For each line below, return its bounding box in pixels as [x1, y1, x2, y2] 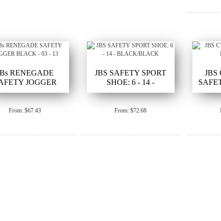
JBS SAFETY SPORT [95, 68, 167, 77]
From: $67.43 [9, 107, 41, 114]
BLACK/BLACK [102, 87, 159, 96]
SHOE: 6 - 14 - [107, 77, 155, 86]
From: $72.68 [114, 107, 147, 114]
